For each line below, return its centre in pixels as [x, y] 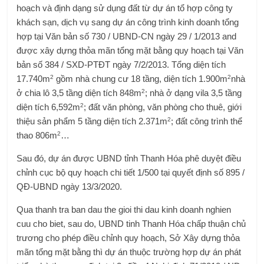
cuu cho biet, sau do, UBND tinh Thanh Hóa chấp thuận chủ [131, 224]
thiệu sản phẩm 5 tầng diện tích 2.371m [92, 121]
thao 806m [37, 135]
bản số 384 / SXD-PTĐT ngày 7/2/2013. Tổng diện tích [121, 65]
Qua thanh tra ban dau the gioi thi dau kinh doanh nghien [124, 209]
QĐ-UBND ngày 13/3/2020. [70, 187]
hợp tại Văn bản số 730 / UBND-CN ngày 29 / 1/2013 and [127, 36]
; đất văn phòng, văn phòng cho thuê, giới [163, 107]
